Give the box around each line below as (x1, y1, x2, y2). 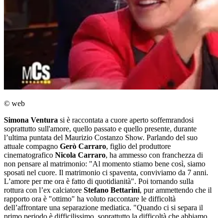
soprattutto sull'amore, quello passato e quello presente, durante (4, 125, 197, 133)
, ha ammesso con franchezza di (106, 151, 203, 160)
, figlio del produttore (106, 142, 171, 151)
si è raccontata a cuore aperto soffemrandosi (58, 116, 194, 125)
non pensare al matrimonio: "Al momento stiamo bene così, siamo (4, 160, 205, 168)
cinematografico (4, 151, 55, 160)
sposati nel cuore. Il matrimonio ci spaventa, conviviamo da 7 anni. (4, 168, 208, 177)
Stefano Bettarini (84, 186, 140, 195)
